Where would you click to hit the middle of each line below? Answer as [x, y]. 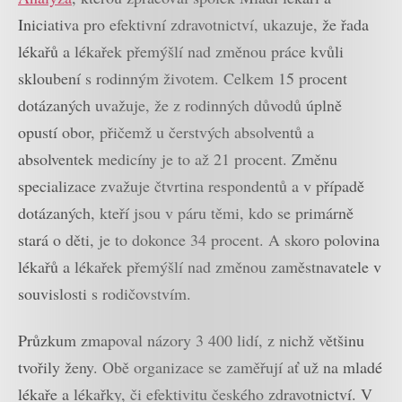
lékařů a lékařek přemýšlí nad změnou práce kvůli [181, 51]
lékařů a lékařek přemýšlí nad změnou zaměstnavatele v [200, 266]
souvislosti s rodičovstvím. [105, 293]
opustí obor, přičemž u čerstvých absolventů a [166, 131]
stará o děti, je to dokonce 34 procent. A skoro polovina [199, 239]
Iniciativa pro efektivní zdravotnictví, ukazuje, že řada [193, 24]
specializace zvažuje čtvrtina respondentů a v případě [191, 185]
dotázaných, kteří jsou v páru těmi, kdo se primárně [186, 212]
